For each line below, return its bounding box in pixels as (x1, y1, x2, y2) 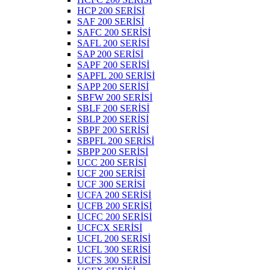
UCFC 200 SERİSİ (77, 212, 152, 222)
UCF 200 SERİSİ (77, 168, 145, 179)
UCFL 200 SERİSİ (77, 233, 151, 244)
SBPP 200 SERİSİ (77, 146, 148, 157)
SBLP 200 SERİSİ (77, 114, 149, 125)
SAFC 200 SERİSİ (77, 27, 151, 38)
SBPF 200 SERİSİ (77, 125, 149, 136)
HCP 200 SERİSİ (77, 5, 145, 16)
